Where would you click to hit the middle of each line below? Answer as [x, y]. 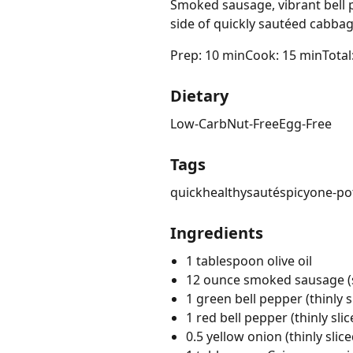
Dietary [199, 96]
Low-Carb [199, 124]
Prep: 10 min [208, 56]
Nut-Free [253, 124]
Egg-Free [305, 124]
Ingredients [217, 233]
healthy [225, 193]
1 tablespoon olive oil [249, 261]
